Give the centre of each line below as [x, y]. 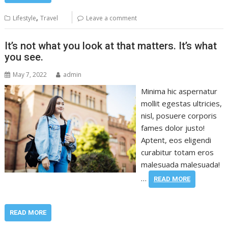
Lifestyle [25, 18]
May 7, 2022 [30, 75]
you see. [24, 57]
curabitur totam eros [177, 152]
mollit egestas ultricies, [181, 103]
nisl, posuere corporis [179, 116]
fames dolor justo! [173, 128]
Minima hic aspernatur [179, 91]
